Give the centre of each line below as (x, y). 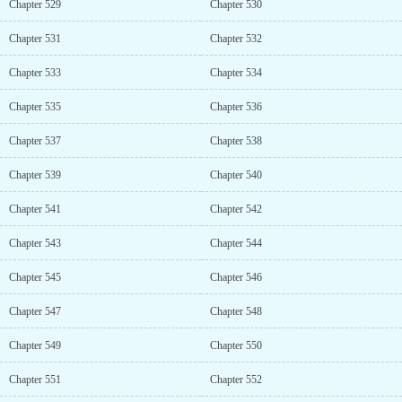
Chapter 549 (35, 345)
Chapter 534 (236, 73)
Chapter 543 (35, 243)
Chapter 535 (35, 107)
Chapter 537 (35, 141)
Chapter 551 (35, 380)
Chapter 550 (236, 345)
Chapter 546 (236, 277)
